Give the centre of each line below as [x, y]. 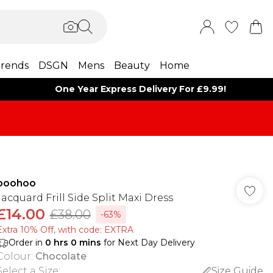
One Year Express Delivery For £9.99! [141, 89]
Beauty [132, 66]
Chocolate [61, 256]
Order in [27, 243]
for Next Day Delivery [148, 243]
